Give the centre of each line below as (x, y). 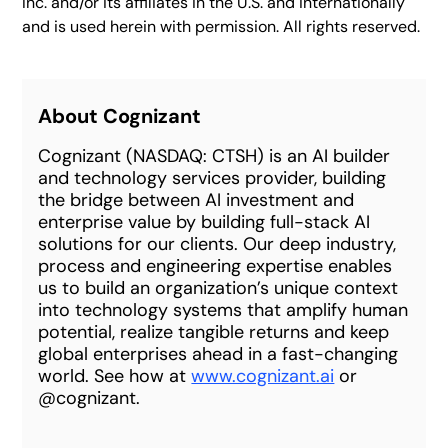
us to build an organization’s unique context (218, 288)
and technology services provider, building (212, 178)
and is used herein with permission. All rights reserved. (221, 26)
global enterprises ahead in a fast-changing (218, 354)
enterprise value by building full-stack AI (204, 222)
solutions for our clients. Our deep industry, (217, 244)
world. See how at (115, 376)
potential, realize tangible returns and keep (214, 332)
